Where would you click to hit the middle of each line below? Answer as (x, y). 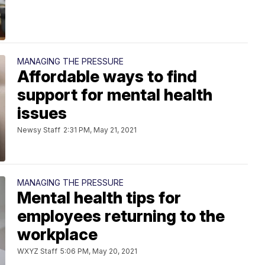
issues (42, 113)
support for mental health (115, 95)
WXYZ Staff (37, 251)
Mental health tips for (99, 198)
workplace (57, 235)
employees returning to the (121, 216)
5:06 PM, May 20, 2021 (99, 251)
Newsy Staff (39, 130)
